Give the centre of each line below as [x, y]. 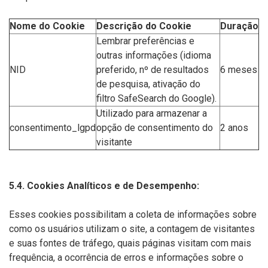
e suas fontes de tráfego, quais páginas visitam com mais [130, 243]
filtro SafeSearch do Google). [156, 98]
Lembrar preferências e [145, 41]
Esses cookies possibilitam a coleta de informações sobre [133, 214]
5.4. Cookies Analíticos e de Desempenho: [104, 186]
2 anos [234, 128]
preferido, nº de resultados [153, 70]
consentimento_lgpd [53, 128]
